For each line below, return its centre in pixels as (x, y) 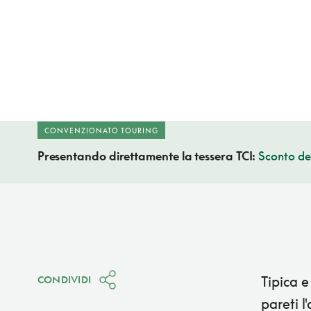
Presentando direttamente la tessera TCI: (148, 156)
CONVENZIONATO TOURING (101, 131)
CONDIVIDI (64, 280)
